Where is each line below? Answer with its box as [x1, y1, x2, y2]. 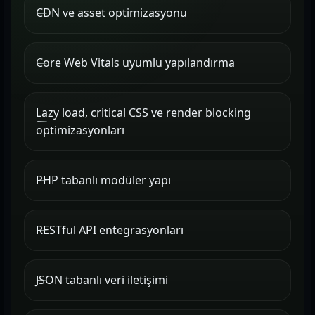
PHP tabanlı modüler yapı [36, 172, 171, 188]
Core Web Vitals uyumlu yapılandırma [36, 55, 235, 70]
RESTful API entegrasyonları [36, 222, 184, 238]
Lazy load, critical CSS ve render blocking [36, 105, 251, 120]
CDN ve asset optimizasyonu [36, 5, 187, 20]
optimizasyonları [36, 122, 124, 138]
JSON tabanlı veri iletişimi [36, 272, 168, 288]
